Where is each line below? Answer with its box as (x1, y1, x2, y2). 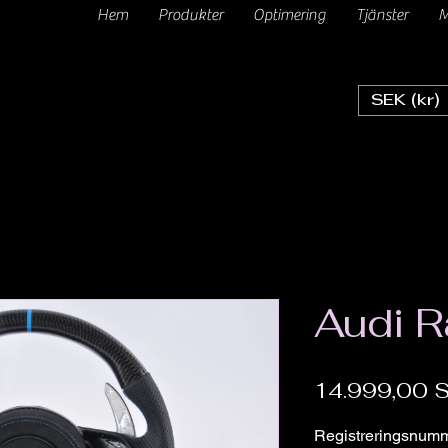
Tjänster (355, 6, 408, 24)
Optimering (252, 6, 326, 24)
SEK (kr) (371, 93, 440, 108)
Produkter (157, 6, 223, 24)
